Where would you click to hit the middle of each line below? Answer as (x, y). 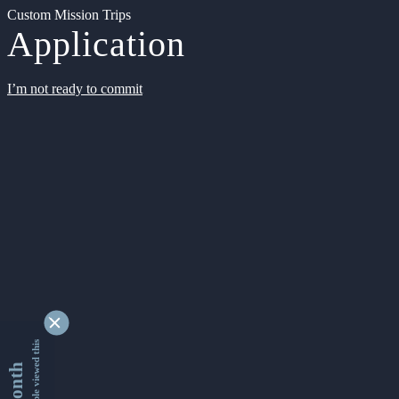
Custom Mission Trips (69, 15)
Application (96, 44)
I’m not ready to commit (75, 89)
